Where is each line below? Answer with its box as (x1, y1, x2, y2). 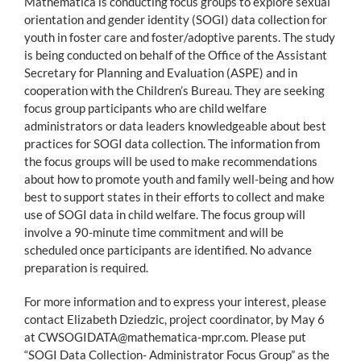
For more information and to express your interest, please (24, 293, 326, 309)
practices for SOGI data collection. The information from (24, 135, 320, 151)
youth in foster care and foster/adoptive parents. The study (24, 29, 335, 44)
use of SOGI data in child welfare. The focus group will (24, 206, 305, 222)
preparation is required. (24, 259, 148, 275)
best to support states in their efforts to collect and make (24, 189, 325, 204)
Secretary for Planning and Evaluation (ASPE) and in (24, 64, 297, 80)
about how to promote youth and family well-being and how (24, 171, 334, 186)
